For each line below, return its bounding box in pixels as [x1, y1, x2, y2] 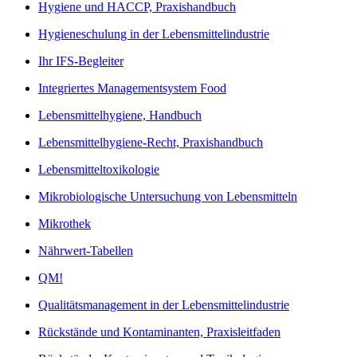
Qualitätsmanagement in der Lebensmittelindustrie [38, 298, 289, 312]
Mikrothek [38, 217, 91, 231]
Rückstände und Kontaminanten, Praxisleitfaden [38, 325, 280, 339]
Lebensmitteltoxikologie [38, 163, 159, 177]
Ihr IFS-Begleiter [38, 54, 124, 69]
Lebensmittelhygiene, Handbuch [38, 108, 202, 123]
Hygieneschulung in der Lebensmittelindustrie [38, 27, 269, 41]
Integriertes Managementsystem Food [38, 81, 226, 96]
